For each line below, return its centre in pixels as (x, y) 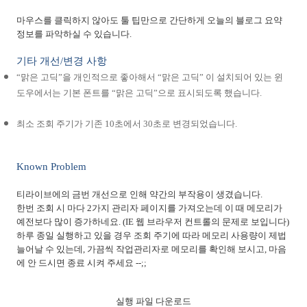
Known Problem (51, 167)
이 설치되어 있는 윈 (244, 77)
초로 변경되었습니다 (194, 124)
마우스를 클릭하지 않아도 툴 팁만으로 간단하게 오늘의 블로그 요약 (149, 20)
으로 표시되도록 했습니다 (209, 93)
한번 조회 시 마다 (51, 208)
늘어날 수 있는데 (50, 249)
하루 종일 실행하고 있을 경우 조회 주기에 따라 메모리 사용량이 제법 (151, 235)
